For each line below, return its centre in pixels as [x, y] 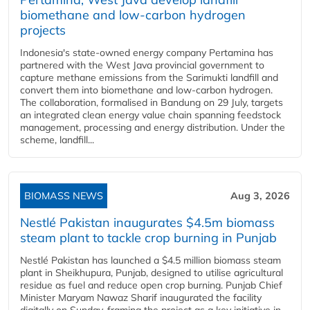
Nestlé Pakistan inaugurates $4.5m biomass [147, 222]
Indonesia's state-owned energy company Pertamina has [147, 53]
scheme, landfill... [57, 140]
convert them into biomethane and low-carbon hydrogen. [146, 90]
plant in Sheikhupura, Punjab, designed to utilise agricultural [152, 273]
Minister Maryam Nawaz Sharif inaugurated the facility [141, 298]
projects [43, 30]
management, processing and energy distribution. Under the [153, 127]
